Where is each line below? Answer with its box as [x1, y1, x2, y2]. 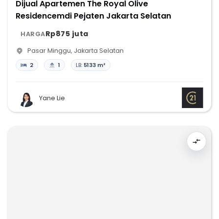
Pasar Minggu [27, 46, 71, 55]
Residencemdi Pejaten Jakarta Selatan [16, 10, 171, 22]
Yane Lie [39, 93, 65, 102]
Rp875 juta [45, 29, 88, 39]
